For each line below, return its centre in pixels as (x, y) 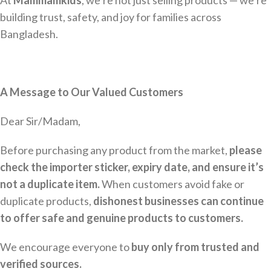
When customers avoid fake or (172, 184)
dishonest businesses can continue (178, 201)
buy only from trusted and (195, 247)
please (246, 150)
